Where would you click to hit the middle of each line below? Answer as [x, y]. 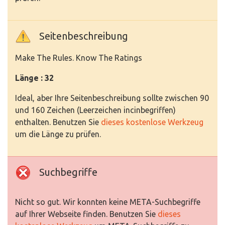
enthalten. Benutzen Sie [58, 122]
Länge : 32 [34, 78]
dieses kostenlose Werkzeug [152, 122]
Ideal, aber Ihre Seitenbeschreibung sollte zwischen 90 [112, 98]
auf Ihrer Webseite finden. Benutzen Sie [86, 214]
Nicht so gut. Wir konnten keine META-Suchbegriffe [108, 202]
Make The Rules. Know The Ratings [79, 58]
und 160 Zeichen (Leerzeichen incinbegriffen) [95, 110]
